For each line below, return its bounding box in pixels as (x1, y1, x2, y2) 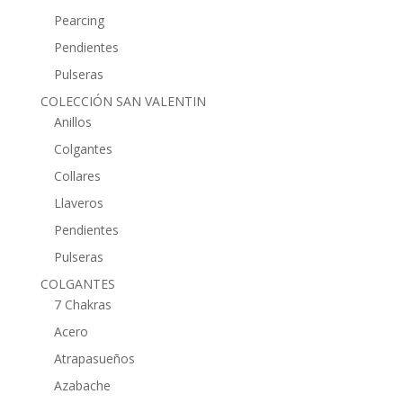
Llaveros (53, 194, 103, 211)
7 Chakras (53, 296, 112, 313)
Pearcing (53, 12, 104, 29)
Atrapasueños (53, 350, 135, 367)
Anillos (53, 113, 92, 130)
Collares (53, 167, 101, 184)
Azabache (53, 377, 111, 394)
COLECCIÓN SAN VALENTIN (40, 93, 206, 110)
